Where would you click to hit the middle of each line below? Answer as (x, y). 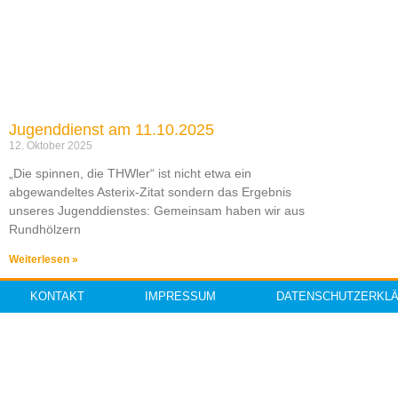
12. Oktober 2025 (51, 146)
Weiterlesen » (44, 260)
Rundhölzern (45, 230)
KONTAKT (57, 297)
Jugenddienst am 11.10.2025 (111, 130)
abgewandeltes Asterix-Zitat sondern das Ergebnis (150, 192)
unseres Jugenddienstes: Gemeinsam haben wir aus (157, 211)
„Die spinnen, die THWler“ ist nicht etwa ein (130, 174)
